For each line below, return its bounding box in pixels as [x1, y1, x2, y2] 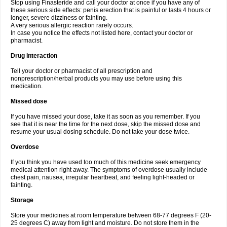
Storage [11, 197, 33, 204]
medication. [11, 83, 43, 90]
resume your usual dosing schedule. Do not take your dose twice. [11, 128, 190, 135]
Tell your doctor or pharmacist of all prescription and [11, 67, 153, 74]
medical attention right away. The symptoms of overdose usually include [11, 166, 207, 173]
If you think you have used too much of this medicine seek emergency [11, 159, 201, 166]
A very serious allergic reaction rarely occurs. [11, 22, 133, 29]
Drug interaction [11, 52, 57, 59]
